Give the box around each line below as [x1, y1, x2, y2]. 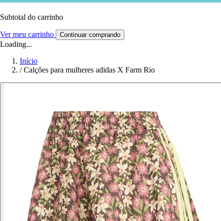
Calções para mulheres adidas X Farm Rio [24, 65, 155, 74]
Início [20, 56, 37, 65]
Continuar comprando [60, 31, 120, 38]
